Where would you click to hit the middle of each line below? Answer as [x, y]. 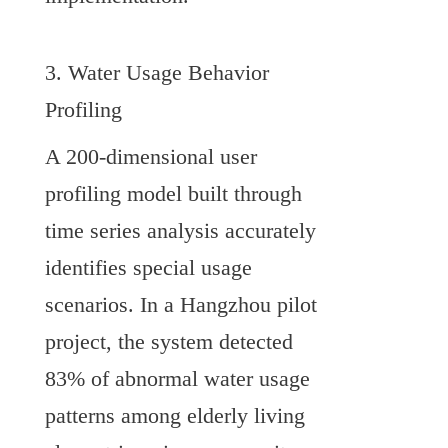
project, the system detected [169, 341]
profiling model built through [173, 193]
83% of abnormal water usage [177, 378]
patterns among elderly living [175, 415]
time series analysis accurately [180, 230]
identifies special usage [148, 267]
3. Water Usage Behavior [157, 72]
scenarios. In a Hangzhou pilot [181, 304]
